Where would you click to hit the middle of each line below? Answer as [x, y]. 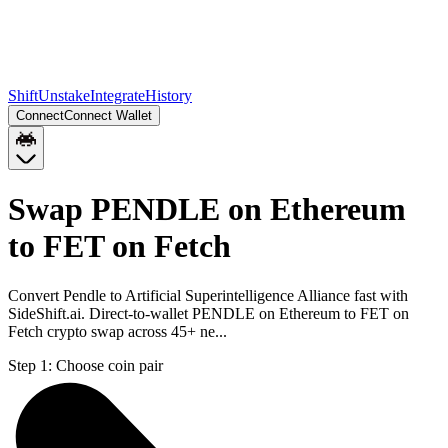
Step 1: [30, 365]
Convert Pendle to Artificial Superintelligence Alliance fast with [208, 295]
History [168, 95]
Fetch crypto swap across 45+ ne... [117, 331]
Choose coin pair [109, 365]
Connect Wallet [108, 115]
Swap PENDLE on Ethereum [207, 209]
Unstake [64, 95]
